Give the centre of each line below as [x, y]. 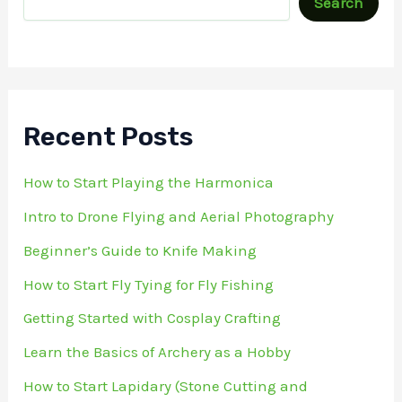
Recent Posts [109, 137]
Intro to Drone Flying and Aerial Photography [179, 217]
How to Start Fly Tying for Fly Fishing [149, 284]
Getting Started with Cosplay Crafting [153, 318]
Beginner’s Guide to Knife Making [140, 250]
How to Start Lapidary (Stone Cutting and [166, 385]
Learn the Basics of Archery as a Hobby [157, 352]
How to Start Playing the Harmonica [149, 183]
